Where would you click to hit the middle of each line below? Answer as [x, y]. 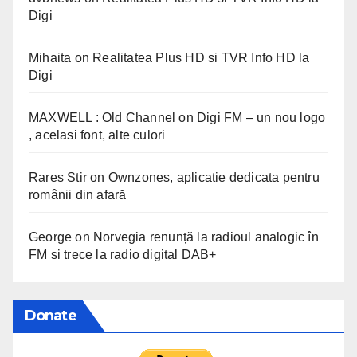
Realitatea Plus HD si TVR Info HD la [201, 57]
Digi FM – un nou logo [261, 117]
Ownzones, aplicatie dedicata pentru [214, 177]
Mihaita [50, 57]
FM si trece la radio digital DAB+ [123, 254]
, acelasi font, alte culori [97, 135]
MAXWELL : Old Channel [102, 117]
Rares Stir [58, 177]
